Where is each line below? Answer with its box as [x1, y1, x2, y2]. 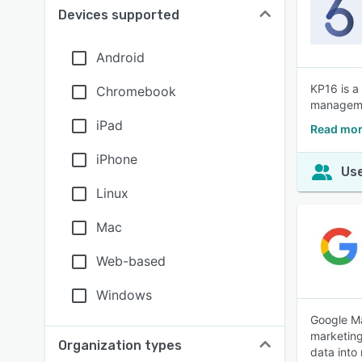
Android [96, 49, 145, 65]
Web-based [96, 253, 166, 269]
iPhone [96, 151, 137, 167]
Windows [96, 287, 152, 303]
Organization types [58, 338, 182, 353]
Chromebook [96, 83, 176, 99]
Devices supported [58, 7, 179, 23]
